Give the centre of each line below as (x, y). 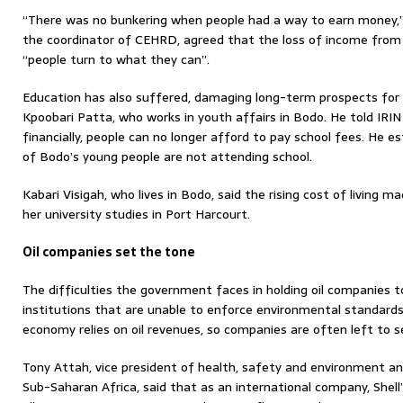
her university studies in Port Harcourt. (136, 214)
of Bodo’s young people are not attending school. (167, 157)
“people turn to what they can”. (116, 59)
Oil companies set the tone (109, 252)
